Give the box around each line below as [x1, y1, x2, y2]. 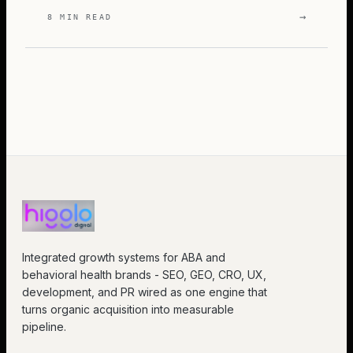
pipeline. [22, 319, 66, 333]
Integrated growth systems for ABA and [22, 250, 225, 264]
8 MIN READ [47, 12, 112, 21]
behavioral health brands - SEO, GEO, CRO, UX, [22, 267, 266, 281]
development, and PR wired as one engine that [22, 284, 267, 299]
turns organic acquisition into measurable [22, 302, 234, 316]
